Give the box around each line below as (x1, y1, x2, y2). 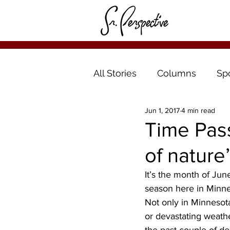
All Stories (93, 67, 137, 79)
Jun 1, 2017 (145, 106, 180, 114)
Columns (157, 67, 196, 79)
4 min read (181, 106, 215, 114)
